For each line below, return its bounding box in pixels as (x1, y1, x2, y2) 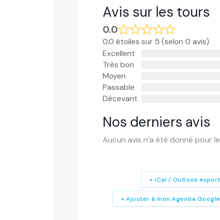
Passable (103, 82, 135, 93)
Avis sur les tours (103, 2, 210, 21)
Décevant (103, 93, 137, 104)
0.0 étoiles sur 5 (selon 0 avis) (103, 36, 209, 47)
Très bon (103, 59, 134, 70)
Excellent (103, 48, 135, 59)
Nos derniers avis (103, 113, 210, 132)
